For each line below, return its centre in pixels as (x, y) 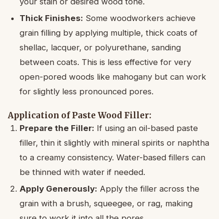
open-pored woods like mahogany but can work (113, 77)
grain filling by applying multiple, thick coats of (109, 33)
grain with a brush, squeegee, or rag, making (106, 203)
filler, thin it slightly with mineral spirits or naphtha (114, 142)
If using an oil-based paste (146, 128)
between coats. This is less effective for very (105, 62)
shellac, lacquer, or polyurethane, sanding (100, 47)
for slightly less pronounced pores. (87, 91)
